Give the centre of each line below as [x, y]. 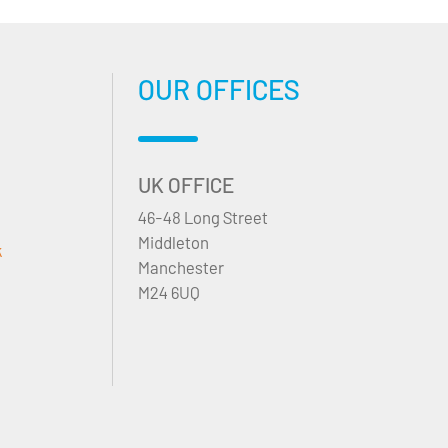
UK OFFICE [186, 185]
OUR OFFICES [219, 89]
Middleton [173, 242]
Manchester [181, 267]
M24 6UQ [169, 292]
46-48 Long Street [203, 217]
